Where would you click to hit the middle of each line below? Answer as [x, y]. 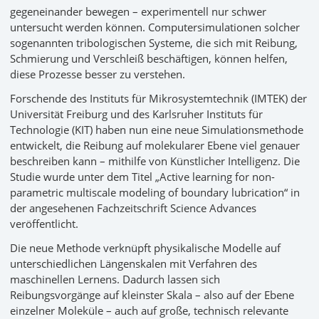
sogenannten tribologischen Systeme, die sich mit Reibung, [154, 42]
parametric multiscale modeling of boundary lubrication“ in [155, 192]
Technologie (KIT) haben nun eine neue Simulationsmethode [157, 129]
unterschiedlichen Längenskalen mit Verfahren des [134, 263]
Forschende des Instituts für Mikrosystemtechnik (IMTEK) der [158, 98]
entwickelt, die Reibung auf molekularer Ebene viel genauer [155, 145]
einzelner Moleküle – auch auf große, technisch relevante [149, 310]
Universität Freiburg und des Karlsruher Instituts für [136, 114]
